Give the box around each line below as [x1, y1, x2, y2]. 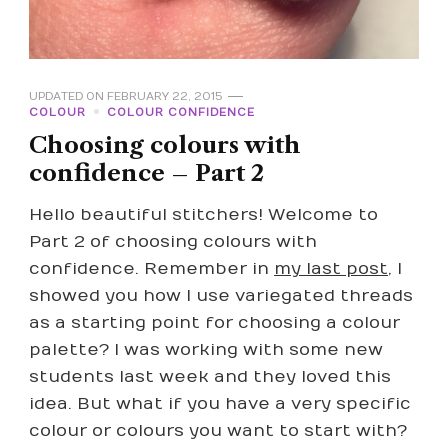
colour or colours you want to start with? [29, 420, 407, 441]
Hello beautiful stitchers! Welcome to [29, 204, 378, 225]
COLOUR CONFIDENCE [107, 105, 255, 119]
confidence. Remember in [29, 258, 274, 279]
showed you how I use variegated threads [29, 285, 413, 306]
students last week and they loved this [29, 366, 391, 387]
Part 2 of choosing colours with [29, 231, 317, 252]
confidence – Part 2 [29, 158, 264, 187]
